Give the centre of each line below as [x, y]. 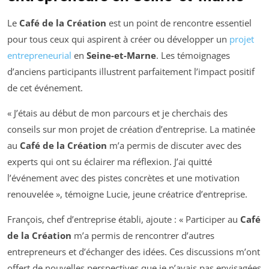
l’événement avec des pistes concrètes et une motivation [123, 177]
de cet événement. [45, 87]
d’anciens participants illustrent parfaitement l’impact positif [131, 71]
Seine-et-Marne [121, 55]
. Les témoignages [193, 55]
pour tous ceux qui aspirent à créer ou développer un [118, 39]
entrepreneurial [39, 55]
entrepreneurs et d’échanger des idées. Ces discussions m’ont [134, 251]
